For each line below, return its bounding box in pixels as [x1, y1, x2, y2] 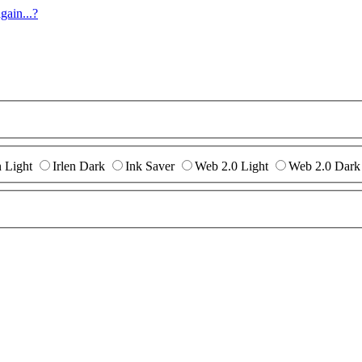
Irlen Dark [53, 159, 105, 174]
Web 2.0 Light [195, 159, 268, 174]
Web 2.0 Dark [288, 159, 360, 174]
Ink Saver [125, 159, 175, 174]
